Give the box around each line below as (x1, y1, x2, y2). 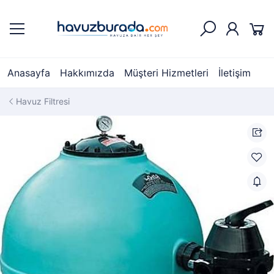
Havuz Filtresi (16, 96, 70, 106)
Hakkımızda (60, 67, 114, 79)
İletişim (218, 67, 251, 79)
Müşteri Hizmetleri (124, 67, 209, 79)
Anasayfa (7, 67, 50, 79)
